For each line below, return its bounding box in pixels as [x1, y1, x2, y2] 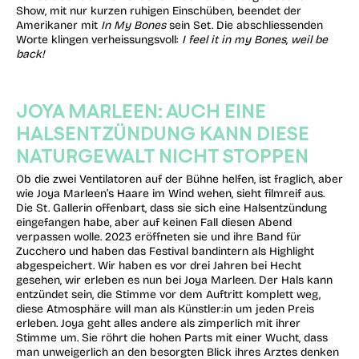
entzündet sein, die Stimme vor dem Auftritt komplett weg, [16, 287, 321, 301]
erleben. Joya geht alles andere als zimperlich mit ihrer [16, 316, 301, 330]
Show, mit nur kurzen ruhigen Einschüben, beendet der [16, 4, 301, 18]
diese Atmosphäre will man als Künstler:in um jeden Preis [16, 301, 314, 316]
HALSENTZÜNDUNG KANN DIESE [16, 121, 309, 144]
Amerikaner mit [16, 18, 101, 33]
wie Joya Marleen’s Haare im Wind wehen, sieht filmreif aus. [16, 186, 325, 200]
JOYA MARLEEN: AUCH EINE [16, 99, 266, 122]
